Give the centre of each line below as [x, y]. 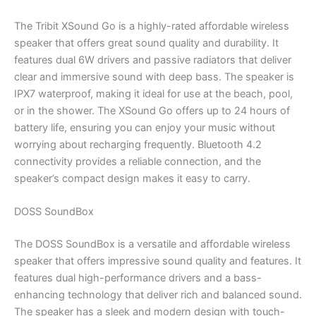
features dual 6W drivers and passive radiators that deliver [153, 60]
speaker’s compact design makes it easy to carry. [132, 178]
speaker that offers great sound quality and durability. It [146, 43]
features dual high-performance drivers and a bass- [138, 278]
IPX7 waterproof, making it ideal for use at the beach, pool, [153, 93]
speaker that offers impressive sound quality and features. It [158, 261]
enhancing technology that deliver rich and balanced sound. [158, 294]
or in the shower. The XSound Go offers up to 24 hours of [152, 110]
